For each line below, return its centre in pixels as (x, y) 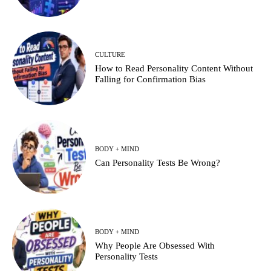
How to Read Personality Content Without (174, 69)
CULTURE (110, 55)
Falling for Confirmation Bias (151, 80)
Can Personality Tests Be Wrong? (158, 162)
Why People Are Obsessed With (155, 246)
